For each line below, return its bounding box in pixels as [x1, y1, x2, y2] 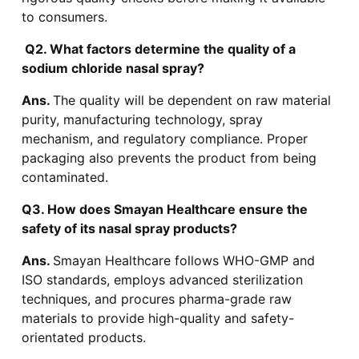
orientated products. [21, 329, 146, 346]
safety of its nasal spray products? [21, 220, 237, 237]
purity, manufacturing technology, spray [21, 111, 263, 128]
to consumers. [21, 9, 107, 26]
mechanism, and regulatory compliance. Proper [21, 131, 308, 147]
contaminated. [21, 169, 108, 186]
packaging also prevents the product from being [21, 150, 317, 167]
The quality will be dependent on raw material [52, 92, 331, 109]
